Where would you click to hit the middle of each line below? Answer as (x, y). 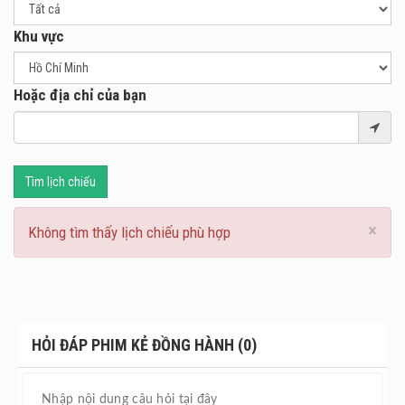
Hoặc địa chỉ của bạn (80, 95)
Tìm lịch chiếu (61, 182)
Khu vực (39, 37)
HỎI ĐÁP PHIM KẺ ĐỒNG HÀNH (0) (144, 345)
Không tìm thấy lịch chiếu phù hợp (129, 233)
